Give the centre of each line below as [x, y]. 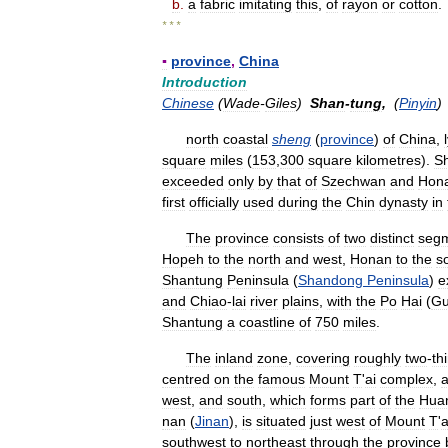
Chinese [188, 103]
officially [214, 202]
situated [281, 421]
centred [186, 379]
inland [234, 358]
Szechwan [353, 181]
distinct [392, 238]
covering [323, 358]
